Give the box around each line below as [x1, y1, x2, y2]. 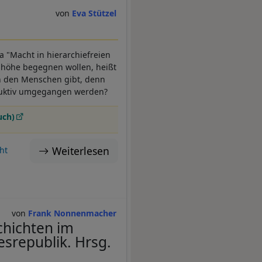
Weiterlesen [52, 144, 109, 158]
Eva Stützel [72, 8, 117, 19]
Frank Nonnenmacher [28, 208, 117, 219]
